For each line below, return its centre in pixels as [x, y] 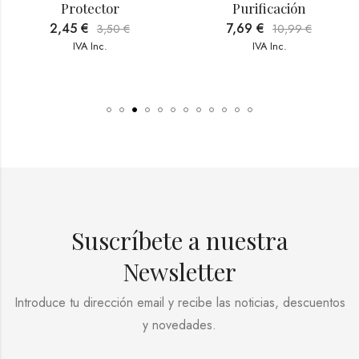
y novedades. [179, 325]
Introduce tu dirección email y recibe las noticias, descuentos [179, 302]
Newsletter [179, 271]
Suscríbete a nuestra [179, 240]
